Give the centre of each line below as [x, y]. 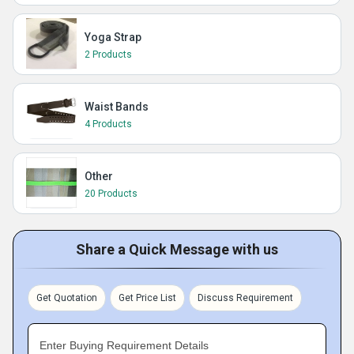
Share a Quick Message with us [177, 249]
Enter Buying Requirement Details [124, 345]
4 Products [108, 124]
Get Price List [147, 298]
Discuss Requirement [245, 298]
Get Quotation [67, 298]
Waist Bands [117, 107]
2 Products [108, 55]
